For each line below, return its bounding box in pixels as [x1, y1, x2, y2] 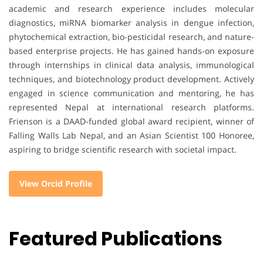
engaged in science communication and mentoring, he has [9, 87, 254, 99]
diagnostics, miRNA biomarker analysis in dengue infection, [9, 16, 254, 28]
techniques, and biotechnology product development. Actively [9, 73, 254, 85]
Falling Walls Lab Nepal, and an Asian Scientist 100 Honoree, [9, 129, 254, 141]
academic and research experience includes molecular [9, 2, 254, 14]
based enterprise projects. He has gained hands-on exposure [9, 45, 254, 56]
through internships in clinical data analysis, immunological [9, 59, 254, 70]
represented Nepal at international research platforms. [9, 101, 254, 113]
